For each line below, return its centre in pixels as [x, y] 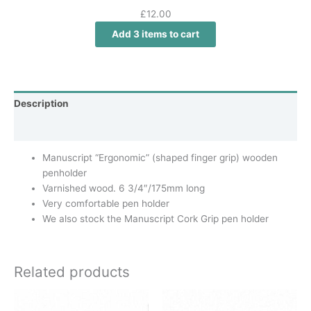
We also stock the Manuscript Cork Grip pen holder [156, 219]
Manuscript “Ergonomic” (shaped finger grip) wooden [160, 158]
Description [41, 104]
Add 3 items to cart [155, 34]
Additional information [66, 128]
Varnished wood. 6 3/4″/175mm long [124, 188]
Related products [72, 271]
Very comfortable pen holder [106, 204]
